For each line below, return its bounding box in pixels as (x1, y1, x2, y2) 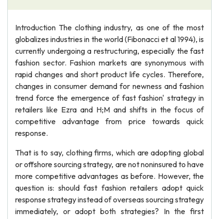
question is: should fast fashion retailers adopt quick (15, 183, 204, 193)
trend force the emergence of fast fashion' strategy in (15, 93, 204, 103)
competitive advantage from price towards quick (15, 116, 204, 126)
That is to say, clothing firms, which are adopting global (15, 148, 204, 157)
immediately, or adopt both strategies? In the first (15, 206, 204, 216)
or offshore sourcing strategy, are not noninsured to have (15, 159, 204, 169)
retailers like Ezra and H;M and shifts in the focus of (15, 105, 204, 114)
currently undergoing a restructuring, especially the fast (15, 46, 204, 56)
